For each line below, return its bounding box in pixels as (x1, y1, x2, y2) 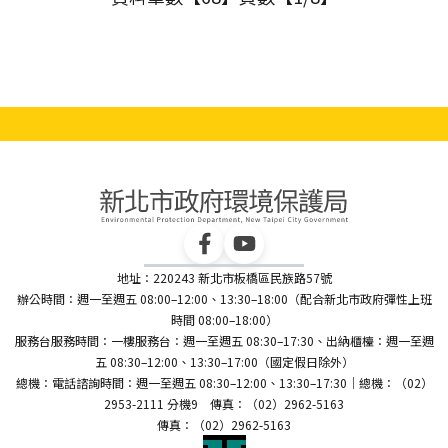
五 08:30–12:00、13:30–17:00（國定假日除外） (94, 352, 354, 370)
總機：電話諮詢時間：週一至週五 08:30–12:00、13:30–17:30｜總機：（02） (15, 373, 433, 391)
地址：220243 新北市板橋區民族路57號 (116, 268, 332, 286)
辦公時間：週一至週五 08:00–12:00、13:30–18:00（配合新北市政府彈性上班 (16, 289, 432, 307)
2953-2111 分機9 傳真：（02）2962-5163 (104, 394, 344, 412)
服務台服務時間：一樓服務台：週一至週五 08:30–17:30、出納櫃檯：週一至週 (14, 331, 434, 349)
